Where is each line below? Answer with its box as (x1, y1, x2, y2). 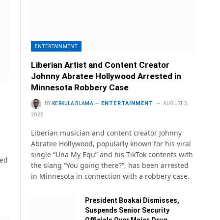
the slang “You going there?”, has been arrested (31, 161, 189, 170)
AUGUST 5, (163, 101, 189, 107)
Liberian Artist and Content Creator (31, 60, 169, 70)
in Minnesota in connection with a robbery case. (31, 171, 190, 181)
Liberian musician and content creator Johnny (31, 128, 182, 138)
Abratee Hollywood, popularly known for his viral (31, 139, 191, 149)
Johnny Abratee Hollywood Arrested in (31, 71, 181, 82)
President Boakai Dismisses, (85, 196, 179, 205)
